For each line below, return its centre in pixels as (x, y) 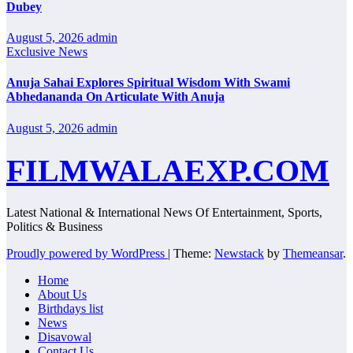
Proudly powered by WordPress (87, 254)
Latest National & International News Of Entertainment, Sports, (164, 213)
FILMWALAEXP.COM (168, 170)
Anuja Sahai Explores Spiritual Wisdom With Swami (148, 83)
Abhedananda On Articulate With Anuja (115, 97)
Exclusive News (47, 51)
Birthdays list (71, 309)
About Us (62, 295)
